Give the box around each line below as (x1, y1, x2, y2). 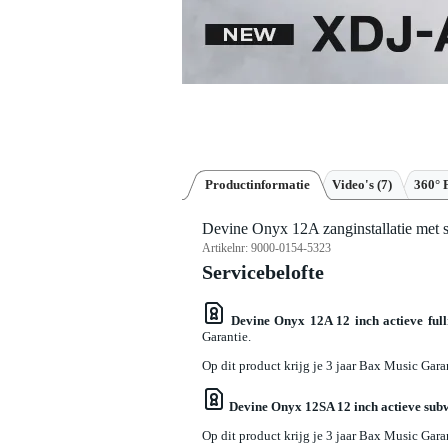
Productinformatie (205, 177, 310, 193)
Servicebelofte (202, 262, 324, 284)
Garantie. (202, 328, 251, 344)
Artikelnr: (202, 241, 251, 256)
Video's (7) (332, 177, 392, 193)
